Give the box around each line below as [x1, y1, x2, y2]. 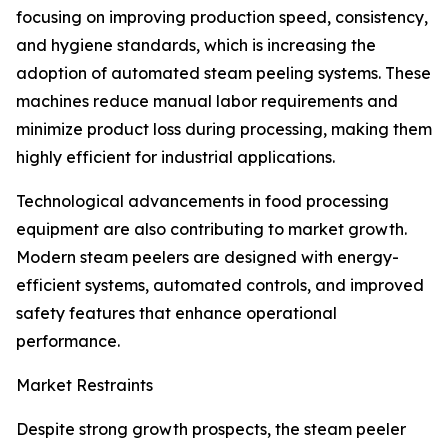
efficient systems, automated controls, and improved [16, 275, 424, 296]
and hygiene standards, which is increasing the [16, 35, 376, 56]
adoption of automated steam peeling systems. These [16, 63, 431, 84]
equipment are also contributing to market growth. [16, 219, 407, 240]
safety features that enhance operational [16, 303, 337, 324]
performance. [16, 331, 120, 352]
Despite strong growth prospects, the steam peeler [16, 419, 406, 440]
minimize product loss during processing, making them [16, 119, 432, 140]
